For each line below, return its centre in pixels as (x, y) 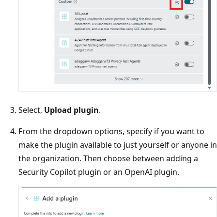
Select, (31, 110)
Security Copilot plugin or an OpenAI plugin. (99, 172)
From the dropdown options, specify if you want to (111, 131)
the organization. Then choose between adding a (108, 158)
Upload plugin (71, 110)
